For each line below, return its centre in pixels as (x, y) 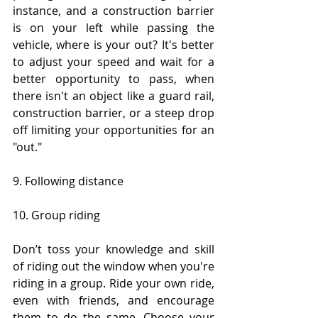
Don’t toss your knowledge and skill (114, 250)
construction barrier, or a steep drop (114, 113)
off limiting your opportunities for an (114, 130)
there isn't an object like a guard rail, (114, 96)
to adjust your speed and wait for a (114, 62)
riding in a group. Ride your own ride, (114, 284)
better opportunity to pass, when (114, 79)
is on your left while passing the (114, 28)
